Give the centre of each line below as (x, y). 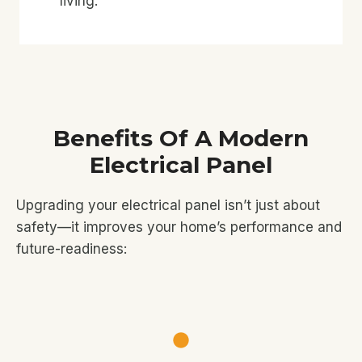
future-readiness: (72, 249)
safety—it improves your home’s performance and (179, 227)
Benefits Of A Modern (181, 138)
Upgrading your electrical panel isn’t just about (168, 205)
